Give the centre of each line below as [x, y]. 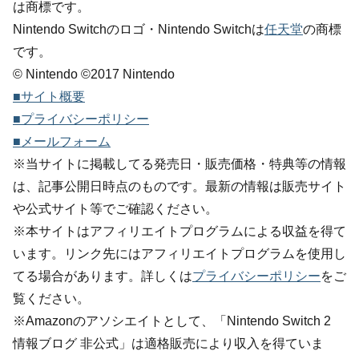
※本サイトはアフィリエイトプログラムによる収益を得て [179, 231]
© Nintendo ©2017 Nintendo [94, 74]
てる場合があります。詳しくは [103, 276]
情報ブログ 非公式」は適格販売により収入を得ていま [168, 343]
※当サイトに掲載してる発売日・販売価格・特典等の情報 [179, 163]
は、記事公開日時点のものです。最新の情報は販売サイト [179, 186]
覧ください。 [51, 298]
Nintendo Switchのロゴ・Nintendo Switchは [139, 29]
